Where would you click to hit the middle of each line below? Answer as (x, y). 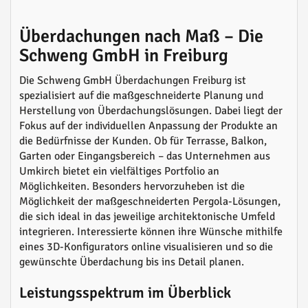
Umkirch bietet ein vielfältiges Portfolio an (119, 172)
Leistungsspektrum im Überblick (125, 293)
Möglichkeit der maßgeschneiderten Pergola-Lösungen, (150, 202)
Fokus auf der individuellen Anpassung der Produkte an (148, 126)
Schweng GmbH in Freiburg (124, 56)
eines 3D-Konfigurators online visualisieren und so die (146, 247)
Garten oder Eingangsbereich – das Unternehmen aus (145, 156)
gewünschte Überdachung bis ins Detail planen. (132, 262)
